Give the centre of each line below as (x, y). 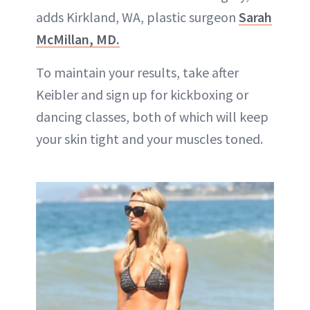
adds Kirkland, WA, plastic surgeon (137, 17)
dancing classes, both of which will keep (152, 116)
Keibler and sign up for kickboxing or (142, 94)
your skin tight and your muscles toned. (149, 138)
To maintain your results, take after (137, 72)
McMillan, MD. (78, 39)
